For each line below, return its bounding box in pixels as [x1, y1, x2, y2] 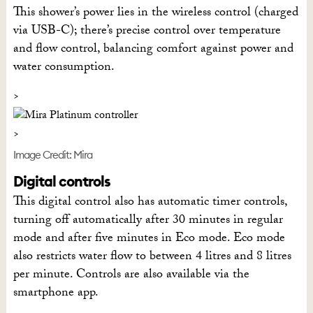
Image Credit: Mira [13, 148, 92, 162]
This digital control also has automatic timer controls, [13, 192, 287, 214]
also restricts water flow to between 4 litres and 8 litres [13, 247, 291, 269]
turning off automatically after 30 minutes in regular [13, 210, 283, 233]
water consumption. [13, 57, 115, 80]
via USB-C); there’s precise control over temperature [13, 21, 281, 43]
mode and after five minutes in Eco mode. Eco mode [13, 228, 285, 251]
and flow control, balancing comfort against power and [13, 39, 293, 61]
